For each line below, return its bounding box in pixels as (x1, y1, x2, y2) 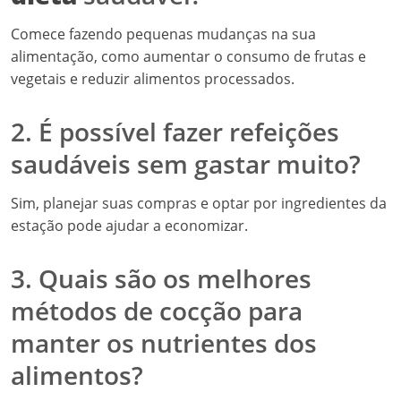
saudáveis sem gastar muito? (11, 147, 361, 181)
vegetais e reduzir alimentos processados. (11, 69, 294, 89)
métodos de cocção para (11, 294, 303, 328)
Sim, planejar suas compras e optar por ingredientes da (11, 193, 387, 213)
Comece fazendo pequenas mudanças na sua (11, 24, 316, 44)
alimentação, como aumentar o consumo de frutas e (11, 47, 366, 66)
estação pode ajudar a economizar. (11, 216, 248, 235)
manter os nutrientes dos (11, 326, 317, 360)
